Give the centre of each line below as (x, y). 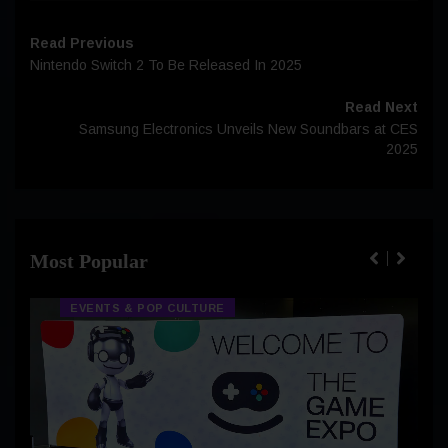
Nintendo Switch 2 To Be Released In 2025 (166, 65)
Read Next (381, 107)
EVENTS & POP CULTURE (147, 308)
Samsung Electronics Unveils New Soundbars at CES (248, 129)
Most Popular (89, 261)
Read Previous (82, 43)
